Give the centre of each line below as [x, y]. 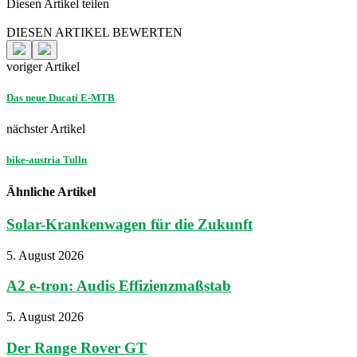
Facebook [31, 18]
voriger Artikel [43, 66]
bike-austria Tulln [47, 160]
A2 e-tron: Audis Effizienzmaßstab [119, 286]
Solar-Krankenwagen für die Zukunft [129, 224]
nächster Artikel [46, 129]
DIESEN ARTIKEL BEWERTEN [94, 32]
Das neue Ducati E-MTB [61, 98]
